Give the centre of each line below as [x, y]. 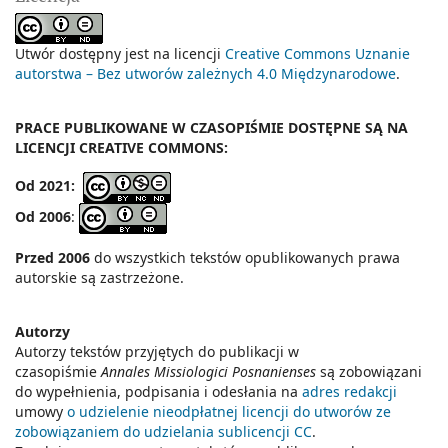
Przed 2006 [54, 258]
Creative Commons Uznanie [317, 54]
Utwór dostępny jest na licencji [120, 54]
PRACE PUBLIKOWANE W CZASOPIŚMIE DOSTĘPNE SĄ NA [211, 128]
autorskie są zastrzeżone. [99, 278]
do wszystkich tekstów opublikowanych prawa [247, 258]
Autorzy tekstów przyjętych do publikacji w [157, 352]
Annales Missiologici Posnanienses [208, 372]
